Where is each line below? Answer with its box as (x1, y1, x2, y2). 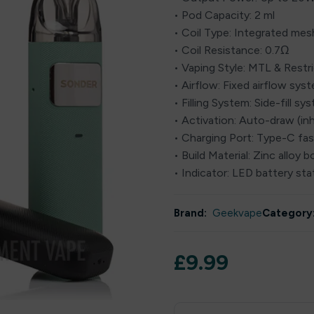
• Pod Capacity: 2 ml (174, 8, 275, 22)
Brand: (174, 207, 207, 219)
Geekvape (212, 207, 262, 219)
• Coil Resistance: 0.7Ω (174, 43, 289, 57)
